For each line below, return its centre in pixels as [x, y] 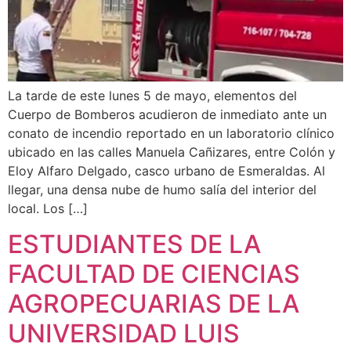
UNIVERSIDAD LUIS [124, 333]
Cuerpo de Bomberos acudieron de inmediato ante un [167, 115]
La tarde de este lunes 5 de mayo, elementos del [152, 96]
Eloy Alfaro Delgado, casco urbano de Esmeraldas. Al [166, 171]
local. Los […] [48, 209]
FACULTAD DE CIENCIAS [154, 273]
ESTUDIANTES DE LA [134, 244]
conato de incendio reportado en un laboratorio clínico [171, 134]
